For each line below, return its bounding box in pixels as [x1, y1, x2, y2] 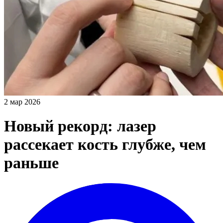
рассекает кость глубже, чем [4, 135, 206, 154]
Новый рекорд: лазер [4, 117, 156, 135]
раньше [4, 154, 59, 172]
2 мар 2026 [4, 97, 40, 106]
